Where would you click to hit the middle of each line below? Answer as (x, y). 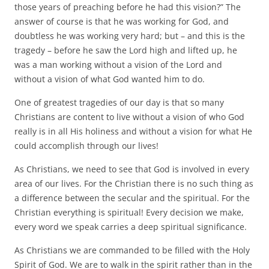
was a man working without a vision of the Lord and (118, 64)
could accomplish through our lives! (86, 145)
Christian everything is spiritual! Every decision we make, (129, 212)
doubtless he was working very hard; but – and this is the (130, 35)
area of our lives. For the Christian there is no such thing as (134, 183)
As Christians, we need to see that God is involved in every (132, 169)
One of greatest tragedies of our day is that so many (119, 102)
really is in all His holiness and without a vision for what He (133, 131)
